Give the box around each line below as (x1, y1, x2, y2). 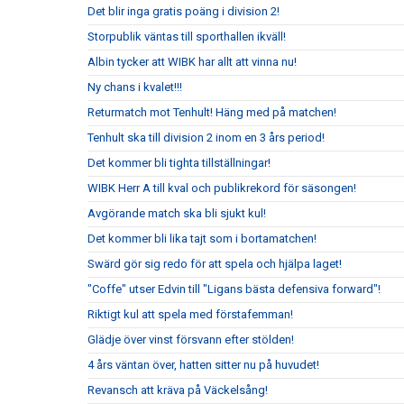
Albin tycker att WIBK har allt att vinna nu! (87, 55, 297, 69)
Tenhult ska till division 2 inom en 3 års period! (87, 131, 325, 144)
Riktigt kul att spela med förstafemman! (87, 308, 293, 321)
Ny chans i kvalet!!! (87, 80, 182, 94)
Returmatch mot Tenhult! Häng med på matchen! (87, 106, 336, 119)
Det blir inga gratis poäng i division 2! (87, 5, 280, 18)
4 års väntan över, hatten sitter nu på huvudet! (87, 358, 319, 372)
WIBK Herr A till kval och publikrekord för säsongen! (87, 181, 356, 195)
